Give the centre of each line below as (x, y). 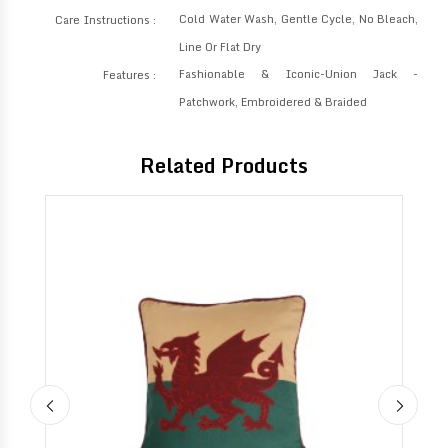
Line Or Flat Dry (220, 46)
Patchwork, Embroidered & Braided (273, 101)
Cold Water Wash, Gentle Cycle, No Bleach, (298, 18)
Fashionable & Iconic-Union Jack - (298, 73)
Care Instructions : (107, 19)
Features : (131, 74)
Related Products (224, 165)
